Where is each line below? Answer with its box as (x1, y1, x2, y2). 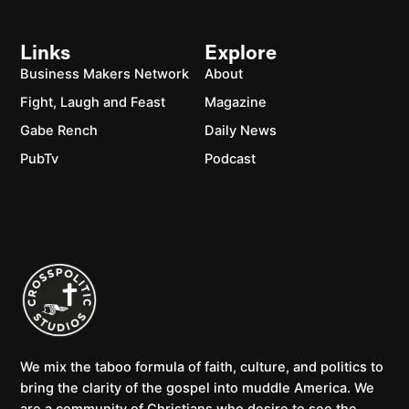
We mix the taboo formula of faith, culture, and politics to (20, 359, 384, 376)
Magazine (204, 93, 267, 110)
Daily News (204, 121, 277, 139)
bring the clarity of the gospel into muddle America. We (20, 380, 375, 397)
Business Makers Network (20, 65, 190, 82)
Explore (204, 44, 277, 64)
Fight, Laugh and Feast (20, 93, 166, 110)
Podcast (204, 150, 256, 167)
